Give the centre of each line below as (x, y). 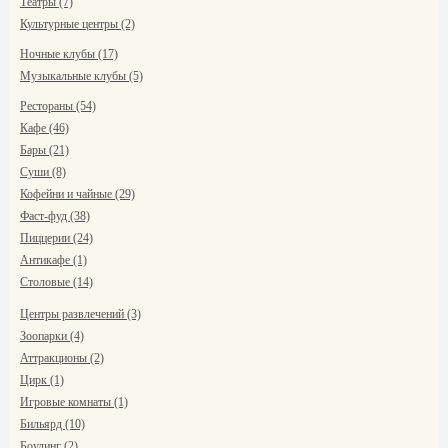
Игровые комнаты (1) (74, 402)
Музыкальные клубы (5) (81, 76)
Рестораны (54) (58, 106)
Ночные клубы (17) (69, 54)
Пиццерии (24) (56, 238)
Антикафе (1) (53, 260)
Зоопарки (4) (52, 336)
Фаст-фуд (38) (55, 216)
